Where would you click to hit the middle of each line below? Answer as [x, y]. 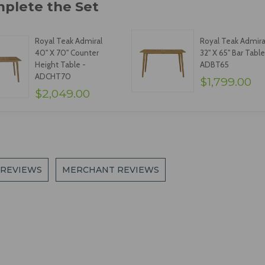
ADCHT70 [53, 77]
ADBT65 [214, 65]
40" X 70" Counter [67, 53]
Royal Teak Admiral [68, 41]
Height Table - [60, 65]
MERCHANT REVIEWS [111, 170]
